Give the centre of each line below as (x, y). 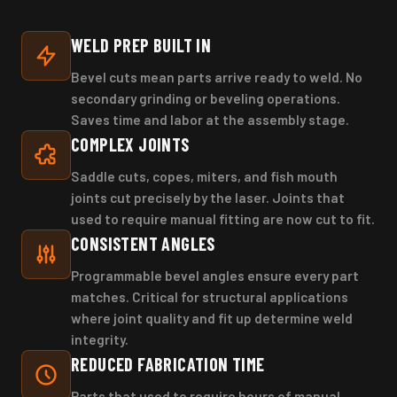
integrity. (100, 339)
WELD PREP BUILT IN (141, 45)
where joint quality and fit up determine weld (212, 318)
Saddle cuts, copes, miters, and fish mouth (204, 176)
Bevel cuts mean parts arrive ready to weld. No (217, 77)
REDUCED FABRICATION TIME (168, 364)
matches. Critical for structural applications (210, 296)
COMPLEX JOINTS (130, 144)
